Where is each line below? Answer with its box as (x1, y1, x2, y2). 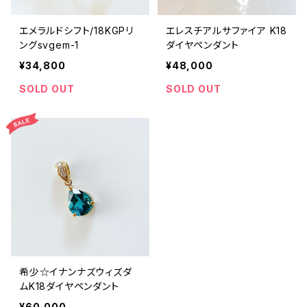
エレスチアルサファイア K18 (166, 25, 287, 36)
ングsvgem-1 (19, 39, 79, 51)
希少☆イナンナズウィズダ (19, 266, 132, 278)
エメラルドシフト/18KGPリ (19, 25, 134, 36)
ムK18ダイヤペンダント (19, 280, 119, 292)
